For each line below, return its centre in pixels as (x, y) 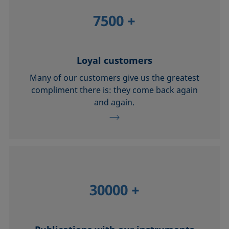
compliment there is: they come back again (114, 90)
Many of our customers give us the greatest (114, 78)
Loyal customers (114, 61)
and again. (114, 102)
